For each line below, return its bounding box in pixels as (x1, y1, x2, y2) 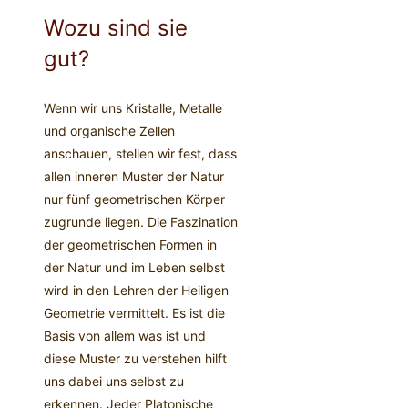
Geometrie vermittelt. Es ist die (44, 305, 225, 321)
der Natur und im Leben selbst (44, 260, 225, 276)
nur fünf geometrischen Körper (44, 191, 225, 208)
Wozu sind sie (44, 15, 188, 42)
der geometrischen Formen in (44, 237, 217, 253)
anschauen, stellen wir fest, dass (44, 146, 237, 162)
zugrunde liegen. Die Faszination (44, 214, 238, 230)
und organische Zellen (44, 123, 175, 139)
